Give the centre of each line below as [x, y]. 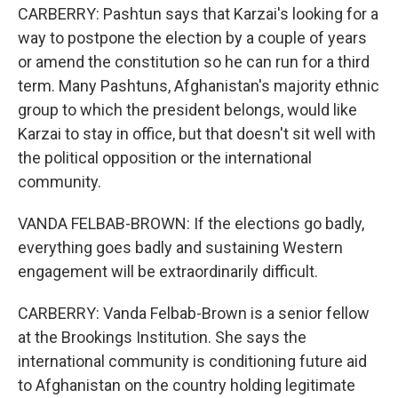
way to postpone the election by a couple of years [192, 38]
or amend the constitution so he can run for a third [194, 62]
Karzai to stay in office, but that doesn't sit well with [197, 134]
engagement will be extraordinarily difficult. [168, 271]
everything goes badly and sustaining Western [180, 247]
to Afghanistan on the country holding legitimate [187, 385]
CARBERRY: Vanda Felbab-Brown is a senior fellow [194, 313]
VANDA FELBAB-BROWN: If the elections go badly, [191, 223]
